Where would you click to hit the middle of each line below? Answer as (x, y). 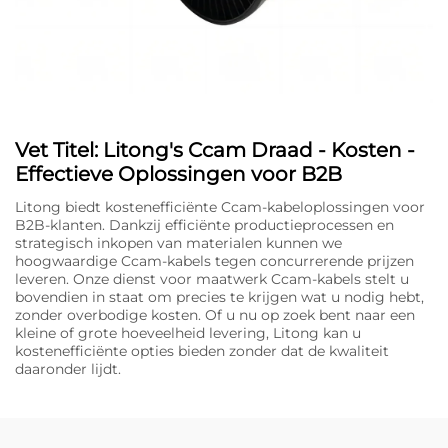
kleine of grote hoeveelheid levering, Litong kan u (188, 333)
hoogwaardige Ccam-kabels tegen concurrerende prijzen (214, 261)
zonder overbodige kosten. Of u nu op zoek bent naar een (215, 315)
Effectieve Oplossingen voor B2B (178, 174)
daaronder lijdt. (68, 369)
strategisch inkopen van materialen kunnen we (178, 243)
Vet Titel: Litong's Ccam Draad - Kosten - (215, 150)
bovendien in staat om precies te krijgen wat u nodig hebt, (219, 297)
